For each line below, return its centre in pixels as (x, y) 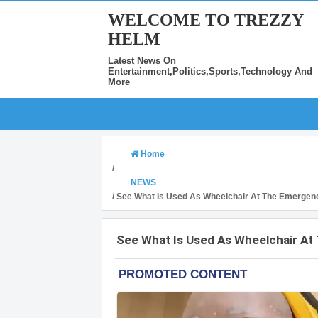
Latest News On (142, 61)
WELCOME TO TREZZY (205, 20)
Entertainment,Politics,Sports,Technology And (210, 71)
